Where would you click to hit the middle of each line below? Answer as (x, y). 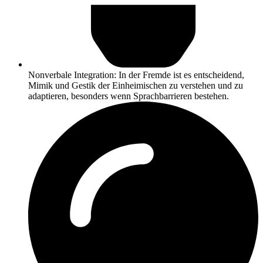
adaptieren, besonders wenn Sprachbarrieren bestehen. (129, 96)
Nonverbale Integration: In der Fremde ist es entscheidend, (136, 75)
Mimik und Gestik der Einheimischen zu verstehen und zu (136, 85)
